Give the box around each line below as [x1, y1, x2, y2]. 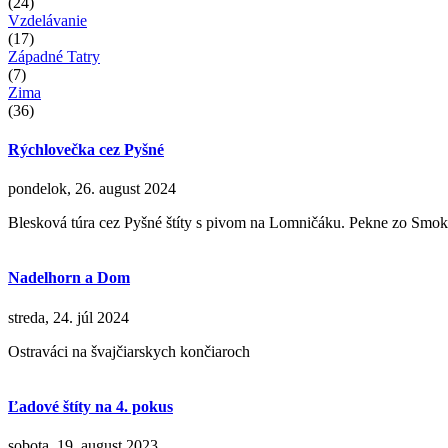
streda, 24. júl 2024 [8, 308, 129, 326]
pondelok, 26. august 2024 [8, 180, 176, 198]
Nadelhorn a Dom [8, 269, 130, 287]
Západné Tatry [8, 47, 100, 65]
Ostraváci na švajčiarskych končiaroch [8, 342, 250, 360]
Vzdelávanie [8, 11, 87, 29]
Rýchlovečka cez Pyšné [8, 140, 164, 158]
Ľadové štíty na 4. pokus [8, 397, 173, 415]
